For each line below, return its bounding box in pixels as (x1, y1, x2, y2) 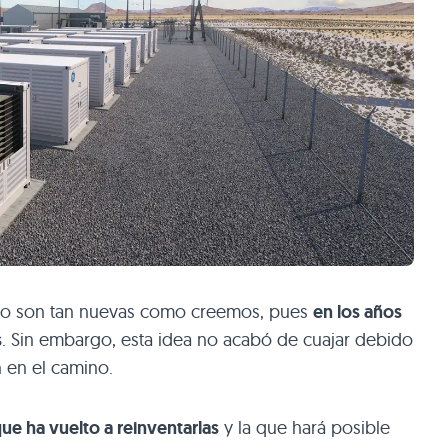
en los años (313, 299, 402, 324)
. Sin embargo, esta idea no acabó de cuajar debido (2, 327, 413, 351)
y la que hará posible (219, 415, 390, 439)
